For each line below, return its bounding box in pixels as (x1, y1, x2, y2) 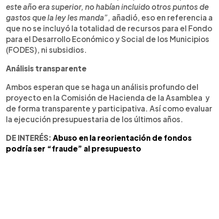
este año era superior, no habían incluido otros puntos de (6, 1, 209, 11)
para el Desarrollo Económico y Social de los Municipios (6, 34, 209, 44)
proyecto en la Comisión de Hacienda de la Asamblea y (6, 92, 210, 102)
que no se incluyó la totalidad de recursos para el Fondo (6, 23, 212, 33)
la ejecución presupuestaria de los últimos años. (6, 114, 183, 124)
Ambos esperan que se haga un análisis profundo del (6, 82, 198, 91)
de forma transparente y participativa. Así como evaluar (6, 103, 212, 113)
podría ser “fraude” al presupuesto (6, 143, 141, 153)
